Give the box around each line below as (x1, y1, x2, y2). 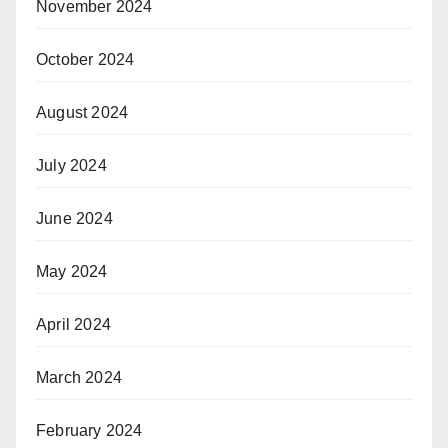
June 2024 (36, 210, 113, 227)
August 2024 (36, 104, 129, 121)
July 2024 (36, 157, 107, 174)
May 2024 (36, 263, 108, 280)
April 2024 (36, 316, 111, 333)
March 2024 (36, 369, 122, 386)
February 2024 (36, 422, 143, 439)
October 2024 (36, 51, 135, 68)
